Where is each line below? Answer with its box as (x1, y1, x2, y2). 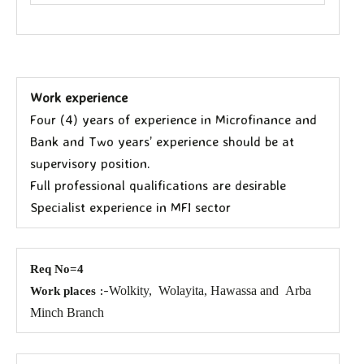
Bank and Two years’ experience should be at (30, 132, 295, 149)
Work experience (30, 89, 128, 106)
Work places (30, 284, 97, 298)
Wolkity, (109, 284, 156, 298)
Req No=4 (30, 262, 84, 276)
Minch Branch (30, 305, 105, 320)
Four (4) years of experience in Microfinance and (30, 110, 318, 128)
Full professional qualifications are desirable (30, 176, 287, 193)
